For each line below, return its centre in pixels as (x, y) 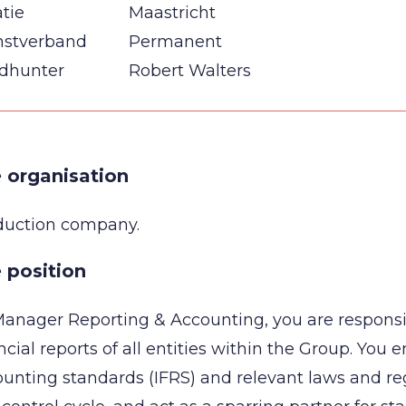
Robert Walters (190, 71)
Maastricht (172, 13)
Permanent (175, 42)
